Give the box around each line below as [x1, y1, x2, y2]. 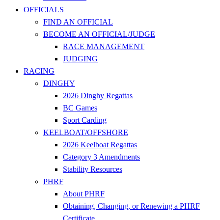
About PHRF [63, 189, 105, 198]
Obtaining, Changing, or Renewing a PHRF [63, 201, 200, 210]
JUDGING [63, 54, 98, 63]
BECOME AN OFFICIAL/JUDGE [43, 29, 155, 38]
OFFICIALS [24, 5, 64, 14]
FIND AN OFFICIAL [43, 17, 113, 26]
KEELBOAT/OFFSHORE [43, 128, 128, 137]
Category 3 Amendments [63, 152, 140, 161]
